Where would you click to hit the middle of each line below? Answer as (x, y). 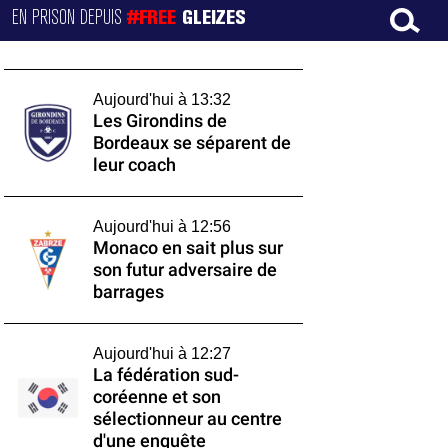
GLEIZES (214, 18)
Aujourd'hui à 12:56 (161, 226)
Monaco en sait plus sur (187, 248)
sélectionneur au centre (187, 419)
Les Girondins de (159, 121)
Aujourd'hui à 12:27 (161, 353)
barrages (128, 292)
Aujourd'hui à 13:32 (161, 99)
